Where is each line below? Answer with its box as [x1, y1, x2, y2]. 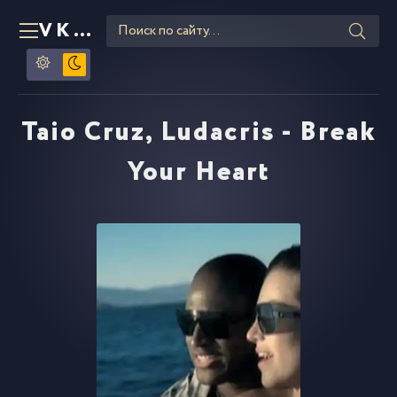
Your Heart [127, 152, 270, 192]
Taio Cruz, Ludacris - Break [20, 113, 377, 152]
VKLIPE [74, 17, 91, 45]
